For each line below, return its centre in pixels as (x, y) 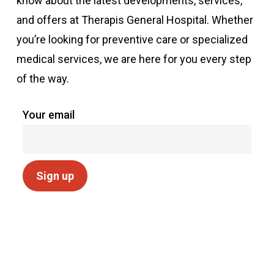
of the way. (43, 79)
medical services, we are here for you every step (134, 59)
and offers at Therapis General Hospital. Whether (135, 20)
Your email (48, 115)
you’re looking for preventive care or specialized (132, 40)
